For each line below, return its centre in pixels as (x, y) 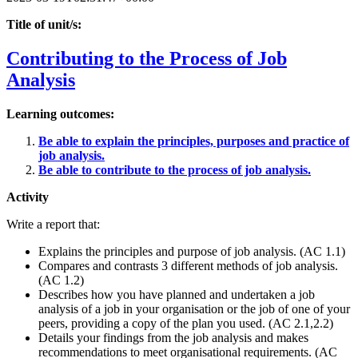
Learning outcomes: (60, 114)
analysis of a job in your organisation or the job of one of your (194, 309)
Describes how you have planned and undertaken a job (177, 295)
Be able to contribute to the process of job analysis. (175, 170)
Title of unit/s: (44, 25)
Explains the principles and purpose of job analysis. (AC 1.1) (192, 252)
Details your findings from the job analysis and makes (173, 338)
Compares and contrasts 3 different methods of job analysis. (188, 266)
